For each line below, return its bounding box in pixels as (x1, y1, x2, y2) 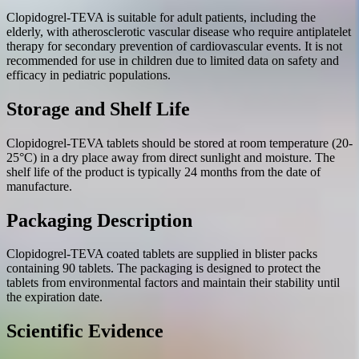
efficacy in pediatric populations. (6, 67, 171, 82)
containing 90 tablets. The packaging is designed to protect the (6, 261, 321, 276)
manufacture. (6, 179, 72, 193)
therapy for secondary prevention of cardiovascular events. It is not (6, 38, 342, 53)
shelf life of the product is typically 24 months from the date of (6, 164, 321, 179)
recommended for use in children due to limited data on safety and (6, 53, 339, 67)
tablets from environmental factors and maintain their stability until (6, 276, 340, 290)
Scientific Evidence (6, 321, 163, 342)
